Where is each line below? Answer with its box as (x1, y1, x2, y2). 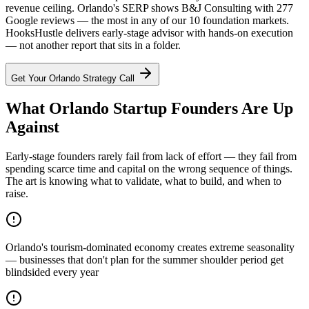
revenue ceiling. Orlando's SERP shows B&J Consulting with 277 (6, 1, 293, 14)
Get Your (11, 72, 49, 83)
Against (6, 117, 59, 136)
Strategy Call (80, 72, 137, 83)
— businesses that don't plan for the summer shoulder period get (6, 253, 283, 266)
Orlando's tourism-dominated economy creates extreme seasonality (6, 241, 295, 253)
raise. (6, 187, 28, 199)
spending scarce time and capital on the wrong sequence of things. (6, 162, 292, 175)
